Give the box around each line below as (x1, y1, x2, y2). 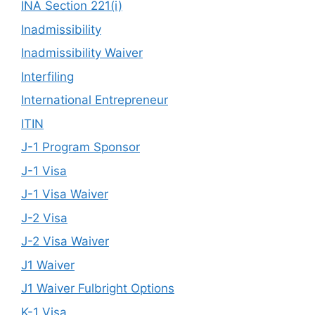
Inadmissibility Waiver (21, 46, 143, 60)
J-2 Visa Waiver (21, 234, 109, 248)
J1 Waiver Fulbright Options (21, 281, 174, 295)
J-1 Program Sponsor (21, 140, 140, 154)
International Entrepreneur (21, 93, 168, 107)
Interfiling (21, 69, 74, 84)
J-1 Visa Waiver (21, 187, 108, 201)
